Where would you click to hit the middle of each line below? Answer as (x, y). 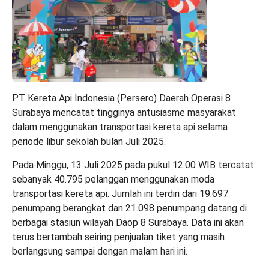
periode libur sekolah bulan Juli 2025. (89, 141)
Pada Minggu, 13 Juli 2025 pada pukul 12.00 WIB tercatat (133, 165)
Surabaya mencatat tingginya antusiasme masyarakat (124, 112)
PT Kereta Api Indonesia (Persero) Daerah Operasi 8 (121, 98)
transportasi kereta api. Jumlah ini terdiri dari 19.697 (120, 193)
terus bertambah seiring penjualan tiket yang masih (118, 237)
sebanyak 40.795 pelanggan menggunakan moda (113, 179)
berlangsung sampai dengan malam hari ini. (100, 251)
